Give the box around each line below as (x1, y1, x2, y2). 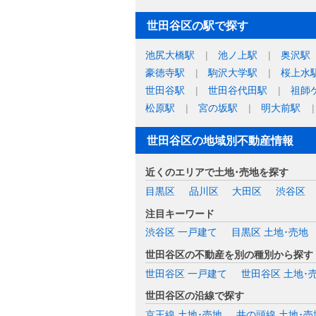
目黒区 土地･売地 (231, 226, 308, 238)
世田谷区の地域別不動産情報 (147, 134, 293, 147)
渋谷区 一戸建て (145, 226, 217, 238)
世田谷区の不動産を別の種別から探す (145, 248, 313, 260)
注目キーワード (145, 207, 214, 219)
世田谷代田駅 (208, 84, 268, 96)
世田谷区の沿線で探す (145, 289, 244, 301)
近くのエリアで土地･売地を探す (145, 166, 288, 178)
